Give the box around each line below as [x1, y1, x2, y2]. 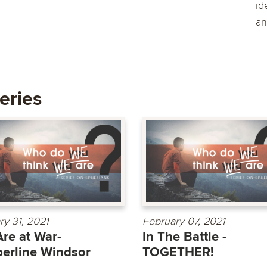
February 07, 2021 [142, 214, 225, 228]
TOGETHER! [142, 244, 214, 260]
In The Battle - [142, 228, 226, 245]
